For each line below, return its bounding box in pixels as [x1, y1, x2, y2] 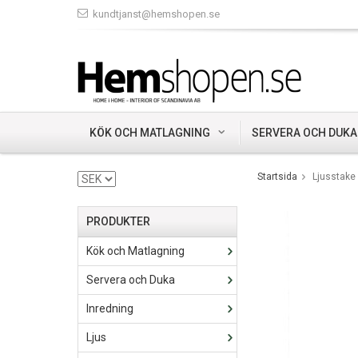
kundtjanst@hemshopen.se [93, 8, 220, 20]
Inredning [86, 302, 133, 315]
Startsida [257, 171, 297, 182]
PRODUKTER [86, 215, 150, 228]
